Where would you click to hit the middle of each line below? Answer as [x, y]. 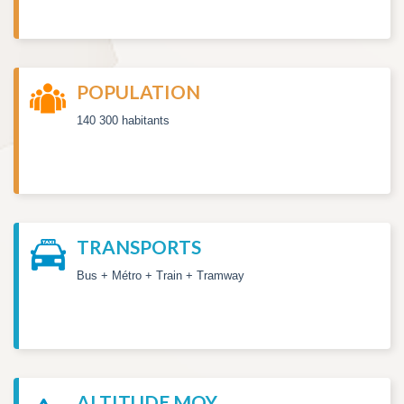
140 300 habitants [123, 120]
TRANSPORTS [139, 247]
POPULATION [138, 92]
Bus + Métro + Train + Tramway [161, 275]
